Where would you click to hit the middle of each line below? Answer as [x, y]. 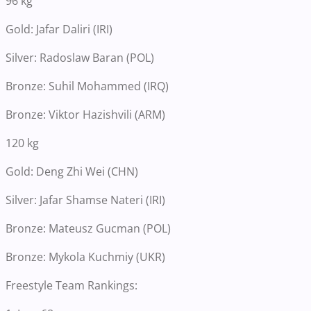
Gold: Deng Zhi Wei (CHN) [72, 171]
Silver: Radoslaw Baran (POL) [80, 57]
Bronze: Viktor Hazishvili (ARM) [85, 114]
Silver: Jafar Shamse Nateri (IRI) [85, 200]
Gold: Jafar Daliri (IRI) [59, 29]
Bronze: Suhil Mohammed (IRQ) [87, 86]
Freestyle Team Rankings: [72, 285]
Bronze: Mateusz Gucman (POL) [88, 228]
